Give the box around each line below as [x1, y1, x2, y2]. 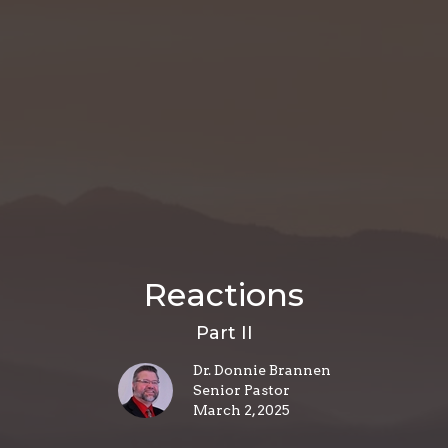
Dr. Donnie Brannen [192, 361, 331, 378]
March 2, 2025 [192, 401, 290, 418]
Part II [195, 321, 253, 344]
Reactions [144, 274, 304, 314]
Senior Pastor [192, 381, 290, 398]
